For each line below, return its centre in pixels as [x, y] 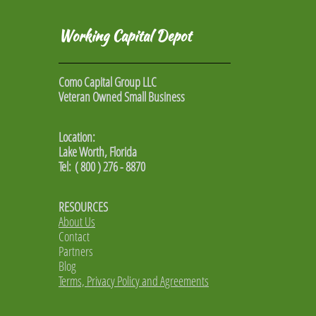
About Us [77, 221]
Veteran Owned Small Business [122, 97]
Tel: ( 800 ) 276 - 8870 [102, 166]
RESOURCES [83, 207]
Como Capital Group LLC [108, 82]
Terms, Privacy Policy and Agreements [134, 281]
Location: [77, 137]
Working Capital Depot [125, 35]
